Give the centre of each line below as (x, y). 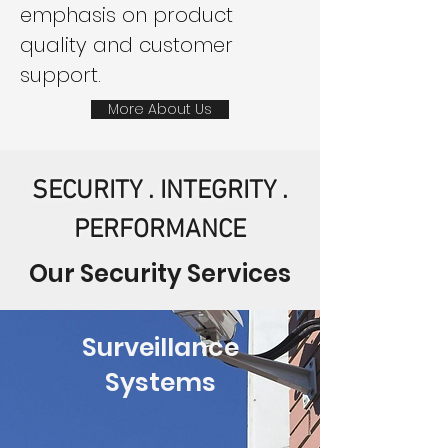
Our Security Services (160, 273)
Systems (160, 382)
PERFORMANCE (160, 230)
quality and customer (126, 45)
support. (60, 75)
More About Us (160, 109)
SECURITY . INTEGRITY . (160, 191)
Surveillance (160, 347)
